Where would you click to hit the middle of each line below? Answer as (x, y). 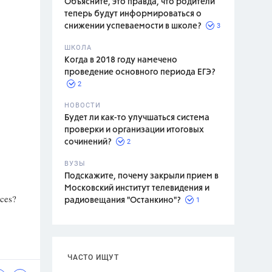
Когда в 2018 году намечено (121, 60)
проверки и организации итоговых (134, 130)
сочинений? (88, 142)
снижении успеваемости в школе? (133, 26)
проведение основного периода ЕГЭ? (140, 72)
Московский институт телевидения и (137, 188)
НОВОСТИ (83, 105)
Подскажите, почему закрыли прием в (141, 176)
